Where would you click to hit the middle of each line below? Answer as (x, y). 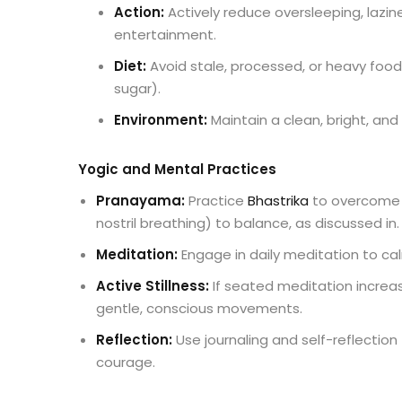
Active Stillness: (153, 286)
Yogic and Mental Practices (177, 170)
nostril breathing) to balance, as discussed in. (248, 223)
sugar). (137, 89)
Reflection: (134, 340)
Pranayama (139, 201)
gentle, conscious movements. (199, 309)
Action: (139, 13)
